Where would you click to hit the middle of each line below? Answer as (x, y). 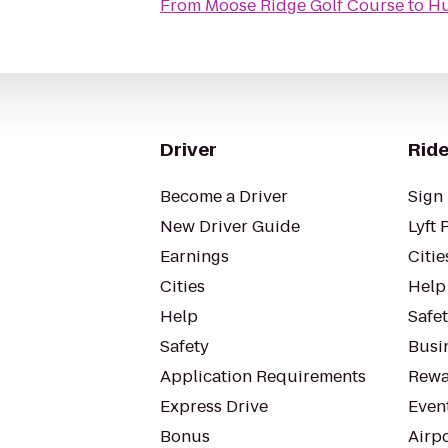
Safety (184, 346)
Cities (182, 286)
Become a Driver (224, 196)
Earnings (194, 256)
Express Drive (214, 406)
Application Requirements (263, 376)
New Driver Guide (230, 226)
